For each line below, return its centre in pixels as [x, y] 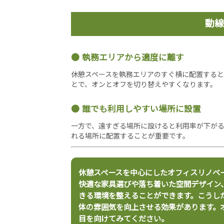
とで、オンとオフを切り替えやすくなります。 [144, 84]
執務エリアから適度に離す [133, 57]
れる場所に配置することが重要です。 [130, 135]
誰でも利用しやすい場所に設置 [141, 108]
